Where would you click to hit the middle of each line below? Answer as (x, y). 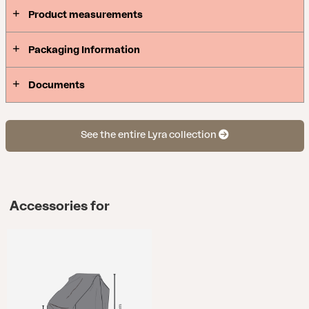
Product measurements (85, 14)
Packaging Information (84, 50)
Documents (56, 85)
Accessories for (59, 206)
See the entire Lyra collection (150, 135)
